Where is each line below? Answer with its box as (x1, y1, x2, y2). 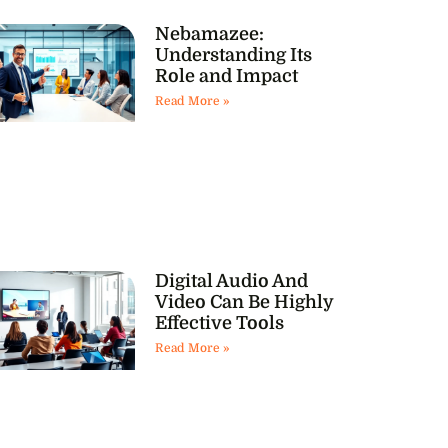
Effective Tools (154, 313, 284, 334)
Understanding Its (154, 44, 312, 65)
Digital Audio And (154, 271, 308, 292)
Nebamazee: (154, 23, 264, 44)
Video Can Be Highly (154, 292, 334, 313)
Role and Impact (154, 65, 298, 86)
